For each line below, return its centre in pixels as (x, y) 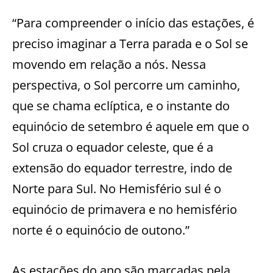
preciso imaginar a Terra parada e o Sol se (130, 43)
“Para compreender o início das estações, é (133, 23)
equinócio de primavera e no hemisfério (125, 209)
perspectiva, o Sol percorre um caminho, (126, 85)
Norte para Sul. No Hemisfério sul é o (117, 188)
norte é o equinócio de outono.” (101, 230)
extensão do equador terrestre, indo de (122, 168)
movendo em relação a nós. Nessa (109, 64)
